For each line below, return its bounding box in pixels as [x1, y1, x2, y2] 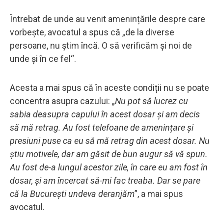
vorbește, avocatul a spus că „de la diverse [10, 27, 174, 37]
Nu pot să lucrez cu [115, 95, 188, 106]
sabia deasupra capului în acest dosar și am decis [10, 109, 200, 119]
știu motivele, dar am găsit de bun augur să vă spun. [10, 148, 208, 159]
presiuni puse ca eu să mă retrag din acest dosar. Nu [10, 135, 210, 146]
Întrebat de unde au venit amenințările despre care [10, 13, 205, 24]
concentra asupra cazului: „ [10, 95, 115, 106]
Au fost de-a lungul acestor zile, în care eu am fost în [10, 162, 208, 172]
